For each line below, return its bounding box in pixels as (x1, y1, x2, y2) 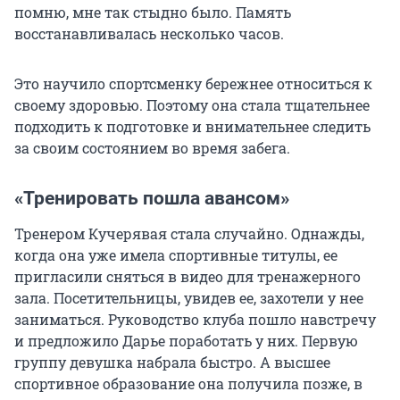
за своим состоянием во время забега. (14, 137, 290, 157)
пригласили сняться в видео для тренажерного (14, 266, 361, 286)
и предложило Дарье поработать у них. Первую (14, 330, 358, 350)
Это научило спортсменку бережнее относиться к (14, 73, 372, 93)
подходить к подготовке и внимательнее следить (14, 116, 371, 136)
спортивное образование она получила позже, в (14, 373, 362, 393)
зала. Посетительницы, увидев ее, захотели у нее (14, 287, 363, 307)
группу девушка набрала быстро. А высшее (14, 352, 330, 371)
